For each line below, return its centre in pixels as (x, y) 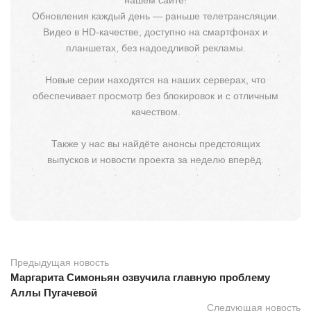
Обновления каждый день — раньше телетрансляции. (155, 16)
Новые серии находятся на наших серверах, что (155, 79)
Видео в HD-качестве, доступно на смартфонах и (155, 32)
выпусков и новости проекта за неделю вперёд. (155, 159)
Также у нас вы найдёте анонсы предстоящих (155, 143)
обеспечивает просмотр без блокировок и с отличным (155, 95)
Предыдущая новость (60, 262)
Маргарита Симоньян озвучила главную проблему (140, 277)
